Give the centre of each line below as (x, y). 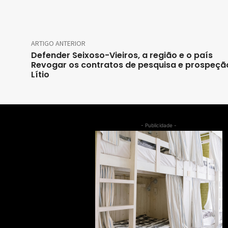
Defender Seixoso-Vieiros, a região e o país (122, 55)
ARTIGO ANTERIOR (58, 44)
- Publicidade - (159, 125)
